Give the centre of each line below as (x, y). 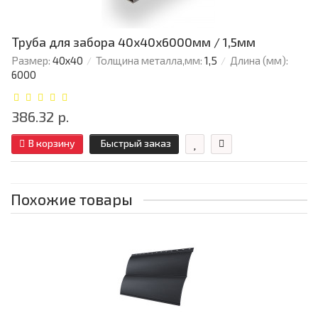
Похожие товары (72, 199)
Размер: (31, 61)
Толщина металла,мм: (149, 61)
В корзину (52, 143)
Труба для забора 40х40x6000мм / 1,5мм (133, 42)
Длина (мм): (259, 61)
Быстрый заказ (136, 143)
